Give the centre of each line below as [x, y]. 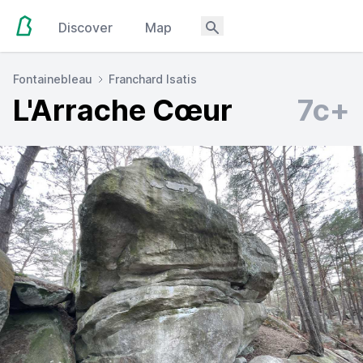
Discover [86, 28]
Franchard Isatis [153, 79]
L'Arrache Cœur [123, 110]
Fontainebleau [53, 79]
